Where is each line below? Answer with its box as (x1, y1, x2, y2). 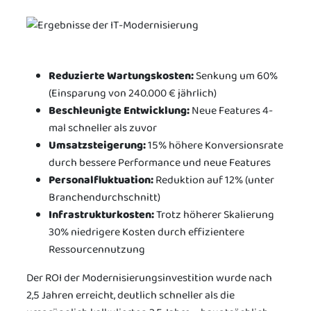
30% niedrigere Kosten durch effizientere (49, 224, 244, 242)
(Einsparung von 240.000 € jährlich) (49, 85, 217, 103)
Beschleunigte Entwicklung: (49, 102, 190, 120)
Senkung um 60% (194, 67, 278, 85)
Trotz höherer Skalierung (154, 206, 274, 224)
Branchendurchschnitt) (49, 189, 160, 207)
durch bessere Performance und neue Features (49, 154, 271, 172)
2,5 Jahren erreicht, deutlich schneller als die (26, 287, 235, 305)
